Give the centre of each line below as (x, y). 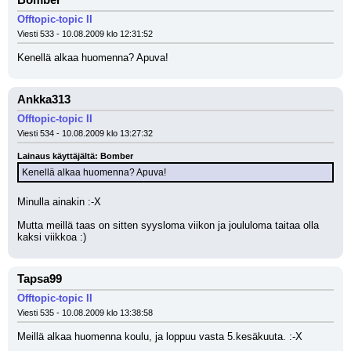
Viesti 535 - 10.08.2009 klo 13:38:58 (85, 313)
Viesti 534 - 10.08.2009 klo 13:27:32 (85, 133)
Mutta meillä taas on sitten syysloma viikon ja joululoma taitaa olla (168, 225)
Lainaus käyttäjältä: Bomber (75, 156)
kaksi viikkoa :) (52, 237)
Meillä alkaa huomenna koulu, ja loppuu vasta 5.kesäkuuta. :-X (161, 337)
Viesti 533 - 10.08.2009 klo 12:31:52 (85, 34)
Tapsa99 (40, 279)
